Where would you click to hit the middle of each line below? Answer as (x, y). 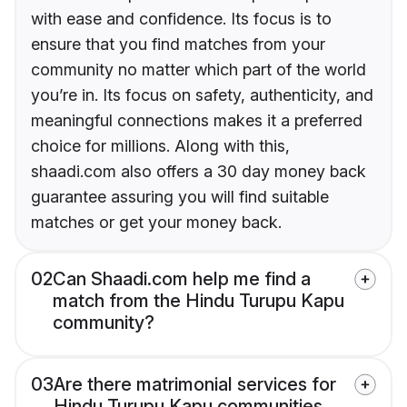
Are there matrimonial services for (195, 385)
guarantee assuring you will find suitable (180, 197)
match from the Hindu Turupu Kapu (199, 301)
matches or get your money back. (156, 223)
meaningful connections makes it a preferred (197, 121)
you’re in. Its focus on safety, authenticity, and (202, 95)
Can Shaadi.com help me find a (182, 279)
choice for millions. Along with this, (160, 146)
